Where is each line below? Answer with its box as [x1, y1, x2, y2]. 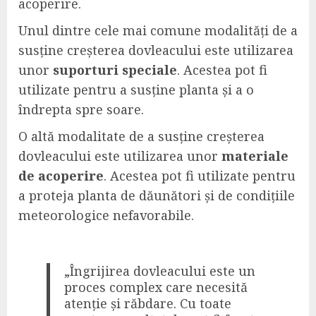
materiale [221, 147, 288, 165]
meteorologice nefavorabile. [18, 207, 194, 224]
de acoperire [18, 167, 104, 185]
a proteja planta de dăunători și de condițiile [18, 187, 295, 205]
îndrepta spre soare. [18, 101, 144, 119]
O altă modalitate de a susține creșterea [18, 128, 265, 145]
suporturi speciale [53, 61, 177, 79]
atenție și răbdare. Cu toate [64, 295, 232, 312]
